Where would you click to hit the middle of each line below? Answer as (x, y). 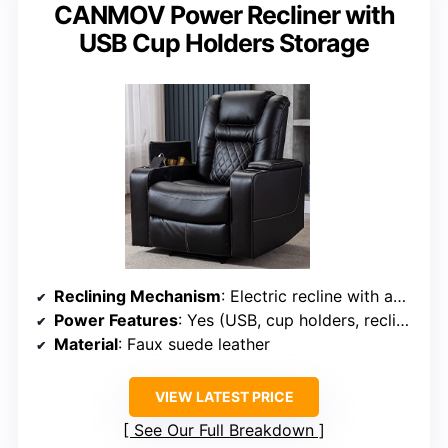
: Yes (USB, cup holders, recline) (287, 320)
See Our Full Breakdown (224, 430)
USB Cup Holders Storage (224, 43)
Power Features (116, 320)
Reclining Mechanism (137, 296)
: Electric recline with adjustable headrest (307, 296)
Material (86, 344)
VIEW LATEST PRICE (224, 397)
